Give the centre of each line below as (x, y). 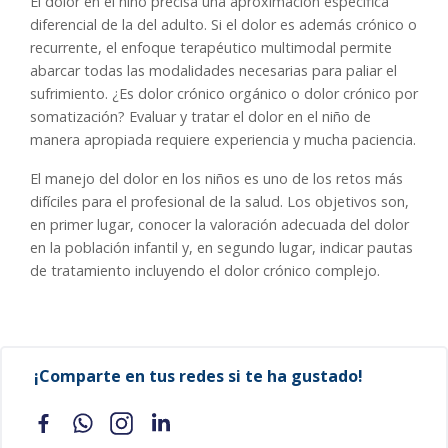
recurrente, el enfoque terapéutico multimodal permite (211, 47)
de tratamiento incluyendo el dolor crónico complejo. (205, 270)
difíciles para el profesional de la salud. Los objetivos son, (219, 201)
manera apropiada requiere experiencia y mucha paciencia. (223, 139)
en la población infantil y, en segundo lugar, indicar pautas (221, 247)
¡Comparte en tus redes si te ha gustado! (198, 375)
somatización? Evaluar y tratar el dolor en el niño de (200, 116)
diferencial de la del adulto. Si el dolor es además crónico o (223, 24)
